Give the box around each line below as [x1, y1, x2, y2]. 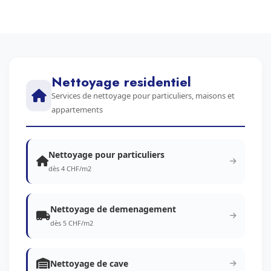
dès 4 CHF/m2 [48, 164, 91, 173]
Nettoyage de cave [50, 258, 128, 269]
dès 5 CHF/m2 [50, 218, 93, 227]
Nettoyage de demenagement [50, 203, 176, 215]
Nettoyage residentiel [51, 72, 192, 91]
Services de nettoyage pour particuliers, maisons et [51, 90, 235, 101]
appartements [51, 104, 103, 115]
